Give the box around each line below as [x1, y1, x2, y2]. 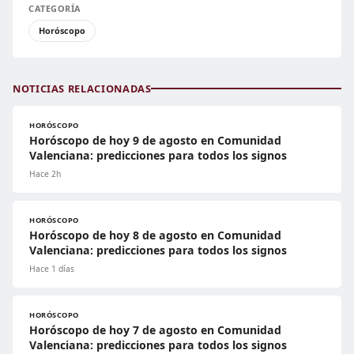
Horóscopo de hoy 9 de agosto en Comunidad [29, 132, 281, 148]
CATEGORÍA [28, 2, 81, 14]
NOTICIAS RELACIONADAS [13, 81, 152, 96]
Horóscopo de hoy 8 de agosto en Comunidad [29, 227, 281, 243]
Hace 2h [29, 168, 61, 179]
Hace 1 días [29, 262, 74, 274]
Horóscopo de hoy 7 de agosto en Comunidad [29, 322, 281, 337]
